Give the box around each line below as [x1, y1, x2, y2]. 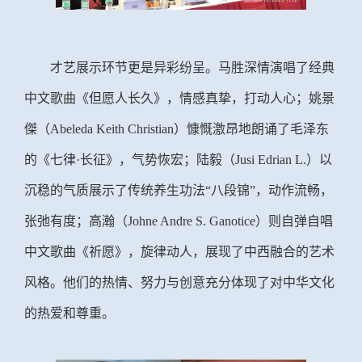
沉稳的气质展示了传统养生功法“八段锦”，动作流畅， [24, 183, 333, 197]
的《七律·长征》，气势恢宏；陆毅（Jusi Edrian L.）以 [24, 152, 332, 166]
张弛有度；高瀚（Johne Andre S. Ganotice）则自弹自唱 [24, 213, 333, 228]
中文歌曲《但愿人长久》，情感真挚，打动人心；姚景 [24, 90, 335, 105]
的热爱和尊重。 [24, 305, 115, 320]
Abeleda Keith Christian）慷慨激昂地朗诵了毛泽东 [50, 121, 329, 136]
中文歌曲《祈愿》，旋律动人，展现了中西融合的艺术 [24, 244, 335, 259]
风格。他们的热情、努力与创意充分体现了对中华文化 [24, 275, 335, 289]
